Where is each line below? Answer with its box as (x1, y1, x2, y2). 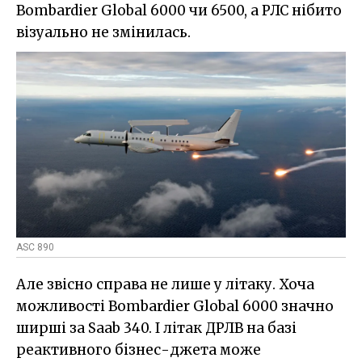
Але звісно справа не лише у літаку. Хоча (16, 275, 314, 293)
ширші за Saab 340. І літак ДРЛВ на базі (16, 318, 297, 337)
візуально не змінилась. (16, 23, 191, 42)
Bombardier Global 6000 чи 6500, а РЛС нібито (16, 2, 342, 20)
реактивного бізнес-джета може (16, 340, 261, 359)
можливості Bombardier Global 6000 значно (16, 297, 334, 315)
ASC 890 (16, 241, 54, 253)
